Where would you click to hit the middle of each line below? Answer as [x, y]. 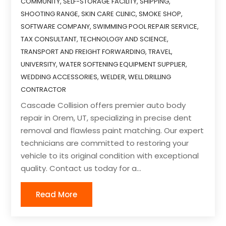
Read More [57, 195]
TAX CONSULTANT [49, 39]
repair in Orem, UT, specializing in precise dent [106, 118]
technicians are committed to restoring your [105, 143]
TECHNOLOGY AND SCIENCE [124, 39]
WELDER [113, 77]
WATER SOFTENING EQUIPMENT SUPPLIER [123, 65]
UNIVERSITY [39, 65]
